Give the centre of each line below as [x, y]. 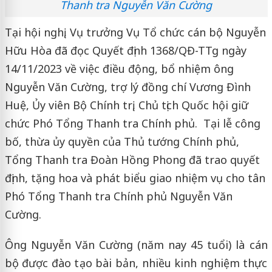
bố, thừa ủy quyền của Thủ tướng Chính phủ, [122, 142]
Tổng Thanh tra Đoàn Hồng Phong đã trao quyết [132, 160]
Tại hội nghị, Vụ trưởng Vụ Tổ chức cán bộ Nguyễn [135, 32]
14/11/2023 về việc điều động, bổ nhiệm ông [119, 69]
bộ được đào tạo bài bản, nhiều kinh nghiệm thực [136, 263]
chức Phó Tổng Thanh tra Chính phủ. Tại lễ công [132, 124]
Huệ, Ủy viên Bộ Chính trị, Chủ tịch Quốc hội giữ [126, 105]
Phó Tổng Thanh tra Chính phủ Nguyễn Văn [118, 196]
